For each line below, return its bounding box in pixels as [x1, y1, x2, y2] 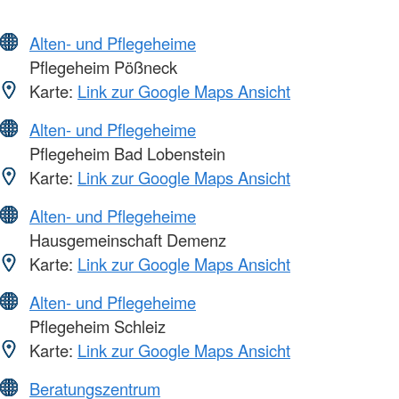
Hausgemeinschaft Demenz [25, 227, 226, 251]
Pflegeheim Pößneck [25, 54, 177, 78]
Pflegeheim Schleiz [25, 313, 166, 338]
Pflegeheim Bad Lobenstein [25, 141, 225, 165]
